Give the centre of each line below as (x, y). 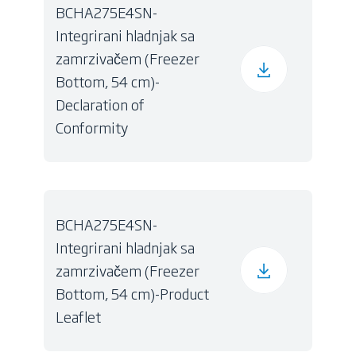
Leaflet (79, 316)
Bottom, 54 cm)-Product (133, 293)
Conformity (92, 127)
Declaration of (101, 104)
